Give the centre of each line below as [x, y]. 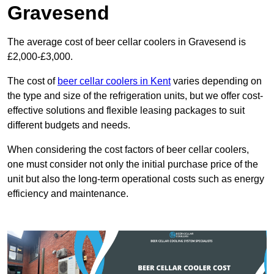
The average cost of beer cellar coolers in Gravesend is [127, 42]
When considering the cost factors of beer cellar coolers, [128, 150]
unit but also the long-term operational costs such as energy [136, 179]
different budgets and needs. [69, 125]
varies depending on [216, 81]
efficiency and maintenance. [68, 194]
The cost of [32, 81]
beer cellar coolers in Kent [114, 81]
